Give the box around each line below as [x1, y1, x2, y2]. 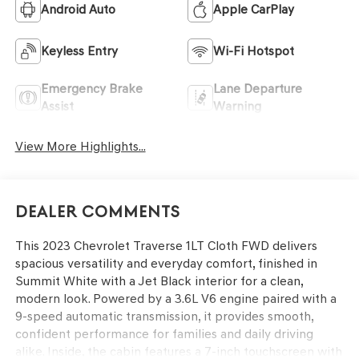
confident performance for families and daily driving [14, 325, 313, 341]
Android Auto [40, 2, 115, 18]
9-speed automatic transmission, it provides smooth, [14, 308, 313, 324]
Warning [213, 99, 261, 115]
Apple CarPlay [213, 2, 294, 18]
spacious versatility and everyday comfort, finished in [14, 255, 317, 271]
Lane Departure [213, 81, 302, 97]
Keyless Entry [40, 43, 118, 59]
